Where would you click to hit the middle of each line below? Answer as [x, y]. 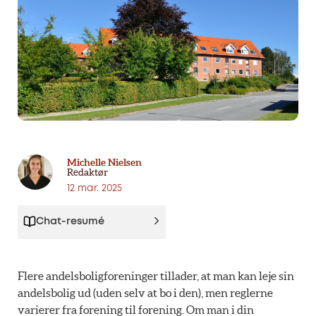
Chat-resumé [70, 222]
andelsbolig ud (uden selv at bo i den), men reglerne [145, 293]
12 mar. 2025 [99, 189]
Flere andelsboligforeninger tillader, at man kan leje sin [156, 276]
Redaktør [87, 172]
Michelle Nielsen [104, 163]
